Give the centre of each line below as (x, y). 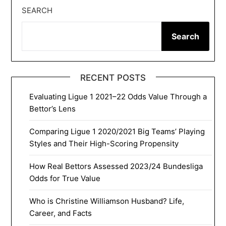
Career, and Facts (61, 213)
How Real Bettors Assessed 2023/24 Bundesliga (116, 166)
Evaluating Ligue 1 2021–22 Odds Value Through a (118, 96)
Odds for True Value (65, 178)
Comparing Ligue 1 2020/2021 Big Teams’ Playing (117, 131)
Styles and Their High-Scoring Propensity (104, 143)
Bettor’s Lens (53, 108)
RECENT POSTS (113, 77)
